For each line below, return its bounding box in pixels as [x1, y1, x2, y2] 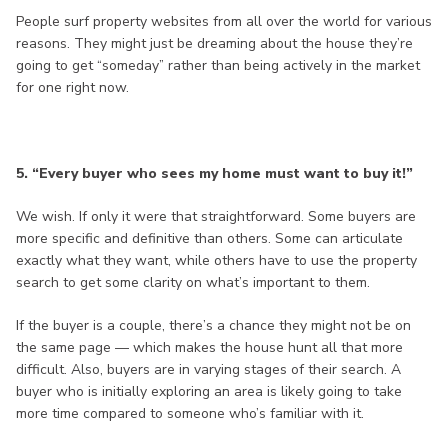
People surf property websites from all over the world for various [16, 12, 432, 32]
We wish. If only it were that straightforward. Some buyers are [16, 207, 416, 227]
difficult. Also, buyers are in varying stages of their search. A [16, 360, 401, 380]
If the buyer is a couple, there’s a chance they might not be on [16, 316, 411, 336]
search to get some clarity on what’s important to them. [16, 273, 370, 293]
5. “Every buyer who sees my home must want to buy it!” [16, 164, 413, 184]
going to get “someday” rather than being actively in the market [16, 56, 420, 76]
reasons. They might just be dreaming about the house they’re [16, 34, 413, 54]
